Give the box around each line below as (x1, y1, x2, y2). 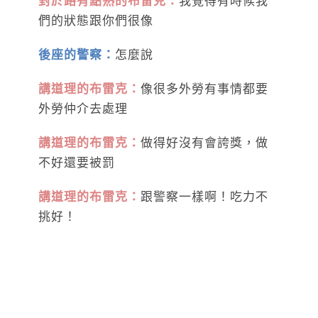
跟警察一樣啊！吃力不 (141, 190, 268, 204)
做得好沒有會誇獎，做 (141, 136, 268, 150)
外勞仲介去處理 (38, 102, 128, 116)
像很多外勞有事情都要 (141, 82, 268, 96)
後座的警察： (38, 48, 115, 62)
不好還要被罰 (38, 155, 115, 170)
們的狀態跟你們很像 (38, 13, 153, 28)
